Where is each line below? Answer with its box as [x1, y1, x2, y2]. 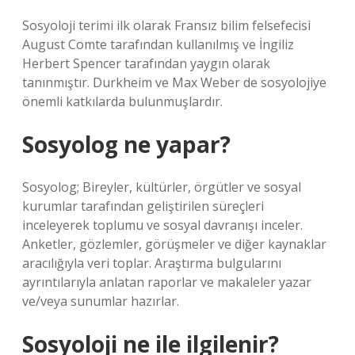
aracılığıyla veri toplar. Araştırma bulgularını [22, 254, 281, 272]
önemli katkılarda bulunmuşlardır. [22, 93, 223, 110]
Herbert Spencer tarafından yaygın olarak [22, 55, 270, 72]
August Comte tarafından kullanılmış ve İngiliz [22, 36, 294, 53]
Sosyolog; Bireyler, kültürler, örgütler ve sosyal [22, 178, 301, 196]
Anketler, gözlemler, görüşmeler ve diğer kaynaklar [22, 235, 326, 253]
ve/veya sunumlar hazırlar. [22, 292, 179, 310]
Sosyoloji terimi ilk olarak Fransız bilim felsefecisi [22, 17, 311, 34]
